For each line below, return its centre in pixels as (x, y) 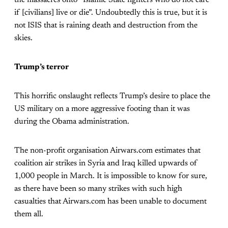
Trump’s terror (41, 67)
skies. (23, 38)
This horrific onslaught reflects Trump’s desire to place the (112, 96)
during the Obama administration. (72, 121)
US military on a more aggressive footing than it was (102, 109)
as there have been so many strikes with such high (98, 189)
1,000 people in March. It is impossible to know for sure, (111, 176)
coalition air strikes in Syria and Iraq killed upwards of (106, 163)
